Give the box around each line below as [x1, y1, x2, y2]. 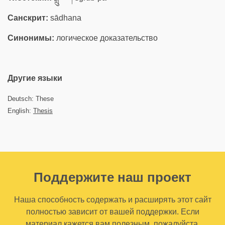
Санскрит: [8, 14, 48, 22]
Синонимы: [8, 34, 54, 42]
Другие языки [8, 74, 62, 82]
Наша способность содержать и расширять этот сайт [14, 195, 211, 204]
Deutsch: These [8, 95, 54, 102]
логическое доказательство [54, 34, 158, 42]
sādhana [48, 14, 81, 22]
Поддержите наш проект [34, 170, 191, 185]
